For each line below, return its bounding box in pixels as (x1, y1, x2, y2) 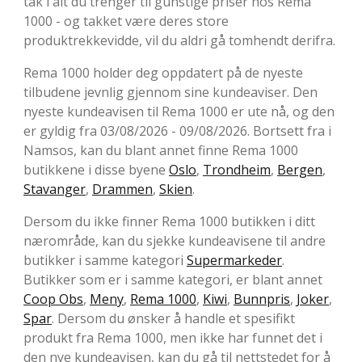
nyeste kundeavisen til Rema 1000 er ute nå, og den (23, 103, 335, 121)
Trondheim (203, 161, 271, 179)
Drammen (92, 180, 153, 199)
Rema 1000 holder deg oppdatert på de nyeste (23, 64, 303, 82)
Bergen (277, 161, 322, 179)
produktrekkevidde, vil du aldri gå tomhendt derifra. (23, 32, 335, 50)
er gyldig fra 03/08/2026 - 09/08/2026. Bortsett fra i (23, 122, 331, 141)
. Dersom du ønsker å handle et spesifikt (52, 309, 295, 328)
